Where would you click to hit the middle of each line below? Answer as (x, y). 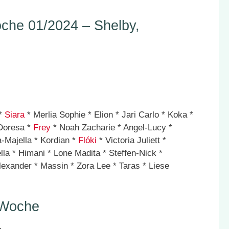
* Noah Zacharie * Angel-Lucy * (111, 128)
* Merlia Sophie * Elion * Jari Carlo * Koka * (109, 115)
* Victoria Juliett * (131, 140)
